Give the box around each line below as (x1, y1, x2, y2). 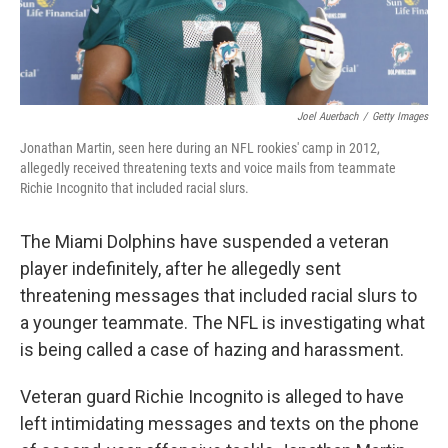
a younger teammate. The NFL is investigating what (20, 312, 425, 334)
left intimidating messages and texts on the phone (20, 413, 419, 435)
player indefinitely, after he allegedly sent (20, 258, 341, 280)
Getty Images (372, 110, 428, 124)
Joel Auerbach (297, 110, 358, 124)
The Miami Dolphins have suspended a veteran (20, 231, 389, 253)
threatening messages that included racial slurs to (20, 285, 417, 307)
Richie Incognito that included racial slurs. (20, 180, 249, 197)
